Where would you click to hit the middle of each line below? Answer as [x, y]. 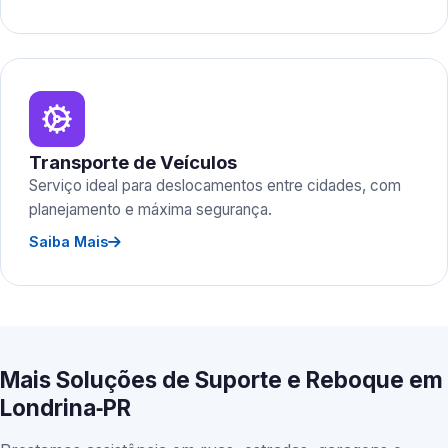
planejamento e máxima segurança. [150, 209]
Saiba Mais [68, 241]
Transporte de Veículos [133, 162]
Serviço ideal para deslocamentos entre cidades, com [215, 185]
